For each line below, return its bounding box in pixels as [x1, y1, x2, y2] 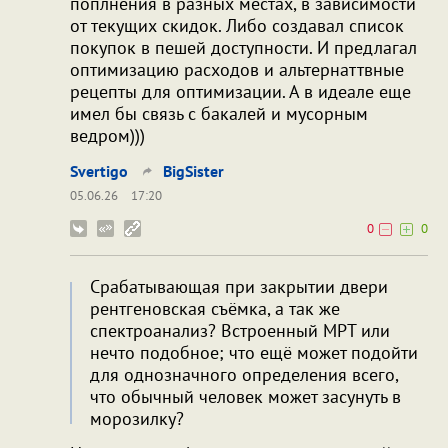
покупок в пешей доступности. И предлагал [70, 35, 417, 59]
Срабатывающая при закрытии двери [90, 274, 388, 298]
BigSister [163, 160, 224, 181]
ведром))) [70, 123, 145, 147]
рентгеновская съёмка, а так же [90, 296, 340, 320]
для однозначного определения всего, [90, 362, 398, 386]
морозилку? [90, 406, 184, 430]
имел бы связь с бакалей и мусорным [70, 101, 368, 125]
